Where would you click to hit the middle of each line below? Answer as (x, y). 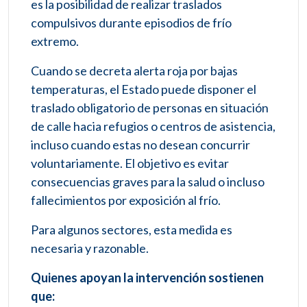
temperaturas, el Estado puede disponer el (144, 89)
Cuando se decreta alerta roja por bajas (134, 71)
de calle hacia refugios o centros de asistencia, (153, 126)
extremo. (55, 41)
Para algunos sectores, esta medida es (132, 230)
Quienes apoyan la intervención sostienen (147, 278)
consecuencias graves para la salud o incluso (148, 182)
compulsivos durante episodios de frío (131, 23)
